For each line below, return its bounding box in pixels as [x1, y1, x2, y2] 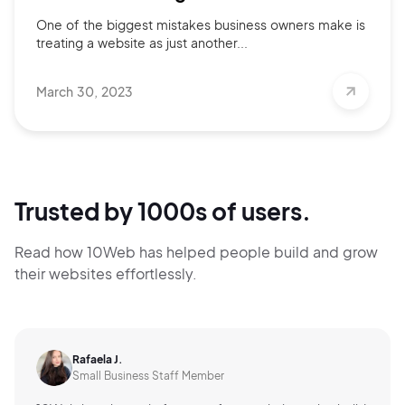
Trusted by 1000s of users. [14, 196, 311, 227]
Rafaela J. [72, 353, 123, 367]
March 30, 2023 [36, 83, 133, 100]
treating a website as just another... [36, 34, 248, 52]
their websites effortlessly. [14, 264, 197, 284]
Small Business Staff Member [72, 369, 224, 383]
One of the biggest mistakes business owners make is [36, 16, 365, 33]
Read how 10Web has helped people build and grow [14, 242, 378, 262]
